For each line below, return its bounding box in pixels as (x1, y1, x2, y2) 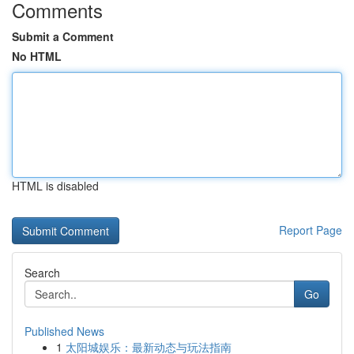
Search (24, 265, 60, 281)
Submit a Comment (12, 28, 114, 44)
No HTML (12, 48, 62, 64)
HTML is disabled (12, 178, 99, 194)
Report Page (279, 222, 342, 238)
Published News (24, 323, 104, 339)
